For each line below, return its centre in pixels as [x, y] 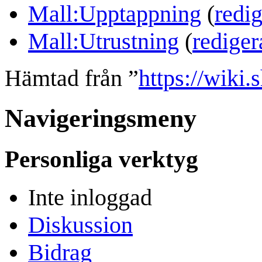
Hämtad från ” [72, 78]
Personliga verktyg [101, 159]
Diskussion [80, 225]
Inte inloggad [90, 198]
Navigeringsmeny [101, 118]
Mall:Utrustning [104, 41]
